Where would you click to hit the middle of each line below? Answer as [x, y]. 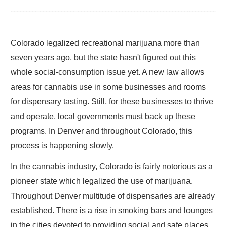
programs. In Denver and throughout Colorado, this [101, 131]
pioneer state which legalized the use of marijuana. [102, 181]
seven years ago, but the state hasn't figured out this [103, 58]
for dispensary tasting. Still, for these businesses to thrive [112, 102]
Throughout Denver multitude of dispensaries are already [113, 196]
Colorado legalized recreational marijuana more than [105, 43]
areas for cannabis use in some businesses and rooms [108, 87]
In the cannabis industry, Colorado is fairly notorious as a [112, 166]
